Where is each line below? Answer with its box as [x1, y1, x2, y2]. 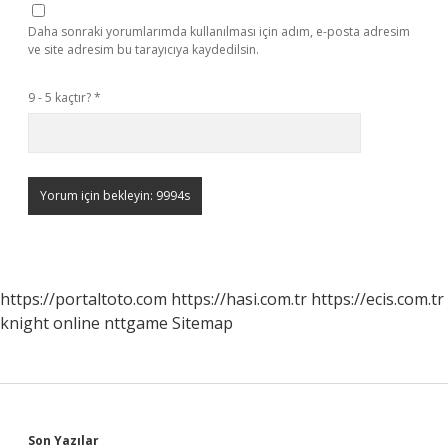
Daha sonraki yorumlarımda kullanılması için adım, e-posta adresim [28, 23, 410, 40]
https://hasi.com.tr [171, 288, 307, 310]
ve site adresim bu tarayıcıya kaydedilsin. [28, 41, 259, 58]
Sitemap [172, 312, 233, 334]
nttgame [104, 312, 168, 334]
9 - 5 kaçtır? [28, 89, 94, 106]
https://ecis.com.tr [311, 288, 444, 310]
